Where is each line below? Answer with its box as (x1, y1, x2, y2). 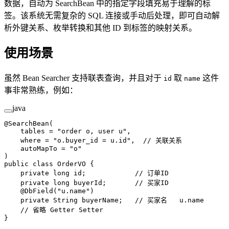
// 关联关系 (143, 136, 182, 145)
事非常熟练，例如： (4, 86, 78, 95)
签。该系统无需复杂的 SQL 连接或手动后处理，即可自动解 (4, 11, 220, 20)
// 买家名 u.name (135, 196, 204, 204)
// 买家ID (135, 179, 169, 187)
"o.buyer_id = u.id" (49, 136, 131, 145)
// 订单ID (135, 169, 169, 177)
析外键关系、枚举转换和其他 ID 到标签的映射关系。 (4, 23, 197, 32)
